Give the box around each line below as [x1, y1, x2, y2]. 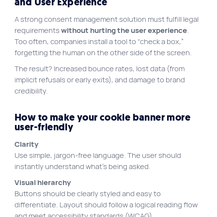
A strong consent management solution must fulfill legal [15, 14, 199, 24]
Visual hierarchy [15, 177, 71, 187]
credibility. [15, 86, 48, 96]
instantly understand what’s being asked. [15, 161, 151, 171]
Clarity [15, 139, 38, 149]
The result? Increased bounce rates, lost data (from [15, 63, 185, 74]
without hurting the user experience [61, 25, 187, 35]
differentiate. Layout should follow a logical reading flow [15, 200, 198, 210]
